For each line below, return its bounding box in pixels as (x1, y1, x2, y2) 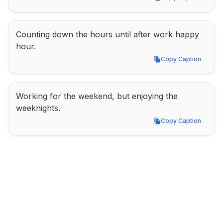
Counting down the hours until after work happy (16, 29, 199, 39)
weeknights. (16, 103, 60, 113)
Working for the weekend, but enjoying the (16, 91, 178, 101)
